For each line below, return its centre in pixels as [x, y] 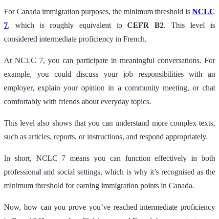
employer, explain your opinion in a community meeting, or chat [109, 88]
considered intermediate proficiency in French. [75, 39]
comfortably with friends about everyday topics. [77, 101]
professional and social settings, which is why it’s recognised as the [109, 172]
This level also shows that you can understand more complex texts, [109, 123]
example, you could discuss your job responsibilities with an [109, 74]
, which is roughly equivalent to [68, 25]
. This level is [190, 25]
